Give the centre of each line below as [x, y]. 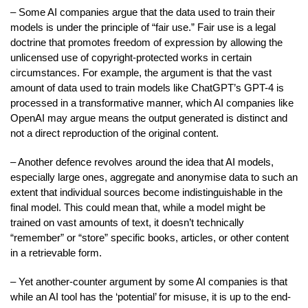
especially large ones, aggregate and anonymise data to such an [154, 177]
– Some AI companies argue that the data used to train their [143, 12]
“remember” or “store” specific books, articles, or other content [150, 237]
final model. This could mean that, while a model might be [138, 207]
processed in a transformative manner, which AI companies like [152, 102]
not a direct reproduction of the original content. [114, 133]
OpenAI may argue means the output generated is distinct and [149, 118]
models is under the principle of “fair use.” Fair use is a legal [143, 27]
